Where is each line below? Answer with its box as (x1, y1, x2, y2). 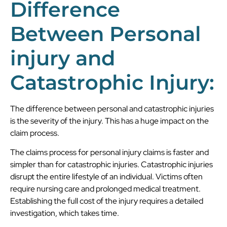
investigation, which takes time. (10, 208, 119, 219)
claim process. (10, 127, 59, 138)
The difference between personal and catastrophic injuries (10, 103, 214, 114)
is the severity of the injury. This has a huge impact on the (10, 115, 209, 126)
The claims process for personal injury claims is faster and (10, 147, 209, 158)
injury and (10, 45, 115, 70)
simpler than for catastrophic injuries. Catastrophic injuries (10, 159, 213, 170)
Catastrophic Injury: (10, 69, 214, 95)
